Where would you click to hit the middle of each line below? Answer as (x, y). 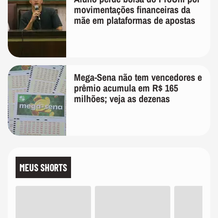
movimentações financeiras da (132, 9)
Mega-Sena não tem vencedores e (138, 77)
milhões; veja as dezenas (122, 98)
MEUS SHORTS (43, 167)
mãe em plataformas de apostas (135, 20)
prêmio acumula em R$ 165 (126, 88)
